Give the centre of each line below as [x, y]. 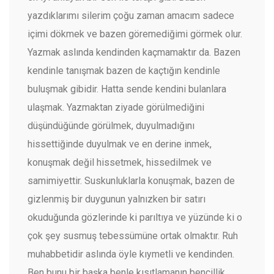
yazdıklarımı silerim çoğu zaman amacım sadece [131, 16]
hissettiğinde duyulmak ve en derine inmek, [120, 144]
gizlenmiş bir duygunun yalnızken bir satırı [117, 199]
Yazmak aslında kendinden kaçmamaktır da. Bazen [134, 53]
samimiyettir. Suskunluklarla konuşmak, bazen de [131, 181]
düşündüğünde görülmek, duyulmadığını [111, 126]
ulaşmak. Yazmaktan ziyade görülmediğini [116, 108]
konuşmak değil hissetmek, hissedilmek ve [120, 163]
